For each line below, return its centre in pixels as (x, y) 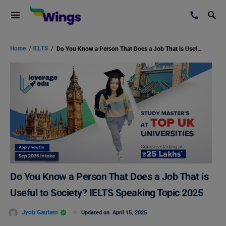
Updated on (97, 213)
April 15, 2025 (130, 213)
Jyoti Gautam (40, 212)
